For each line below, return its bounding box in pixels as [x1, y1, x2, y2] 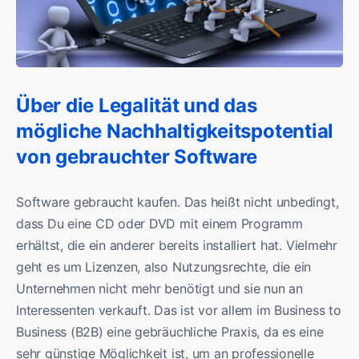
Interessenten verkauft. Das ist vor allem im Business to [16, 301, 341, 318]
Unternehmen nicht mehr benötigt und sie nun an [16, 280, 303, 296]
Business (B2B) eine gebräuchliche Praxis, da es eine [16, 323, 324, 340]
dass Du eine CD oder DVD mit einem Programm [16, 215, 303, 232]
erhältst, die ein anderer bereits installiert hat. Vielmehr [16, 236, 337, 253]
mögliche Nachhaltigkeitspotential [16, 119, 334, 143]
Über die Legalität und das [16, 93, 257, 117]
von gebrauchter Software [16, 144, 258, 168]
